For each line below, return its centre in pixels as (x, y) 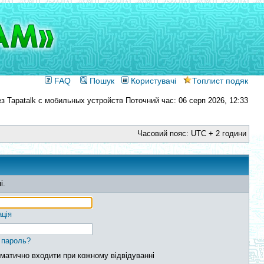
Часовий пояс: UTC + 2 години (192, 133)
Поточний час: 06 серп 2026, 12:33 (186, 100)
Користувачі (152, 81)
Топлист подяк (220, 81)
